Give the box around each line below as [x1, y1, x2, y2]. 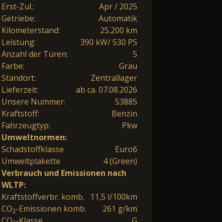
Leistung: [1, 37, 36, 48]
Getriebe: [1, 13, 35, 24]
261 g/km [103, 203, 137, 215]
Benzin [111, 108, 137, 119]
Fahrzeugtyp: [1, 120, 50, 131]
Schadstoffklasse [1, 144, 64, 155]
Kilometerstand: [1, 25, 60, 36]
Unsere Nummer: [1, 96, 65, 108]
